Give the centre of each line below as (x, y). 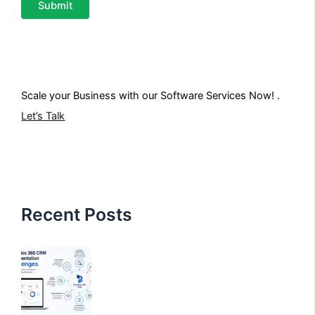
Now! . (263, 96)
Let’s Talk (43, 116)
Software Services (204, 96)
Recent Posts (77, 215)
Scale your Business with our (91, 96)
